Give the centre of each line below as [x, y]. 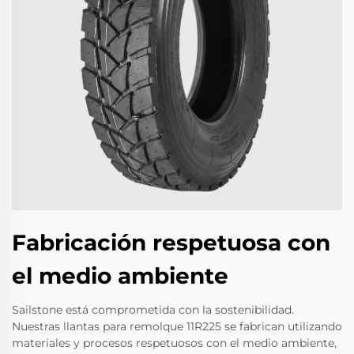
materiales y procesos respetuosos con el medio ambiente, [174, 343]
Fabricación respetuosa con [171, 243]
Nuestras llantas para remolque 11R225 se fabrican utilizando [177, 327]
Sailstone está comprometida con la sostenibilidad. [153, 310]
